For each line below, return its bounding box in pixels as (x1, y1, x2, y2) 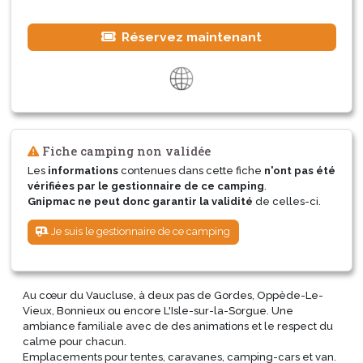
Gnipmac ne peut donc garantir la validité (27, 194, 253, 207)
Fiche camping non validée (38, 143, 211, 160)
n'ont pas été (263, 164, 335, 177)
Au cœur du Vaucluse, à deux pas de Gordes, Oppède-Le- (23, 288, 323, 301)
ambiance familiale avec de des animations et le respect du (23, 319, 333, 332)
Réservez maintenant (118, 29, 263, 45)
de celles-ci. (252, 194, 321, 207)
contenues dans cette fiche (117, 164, 264, 177)
